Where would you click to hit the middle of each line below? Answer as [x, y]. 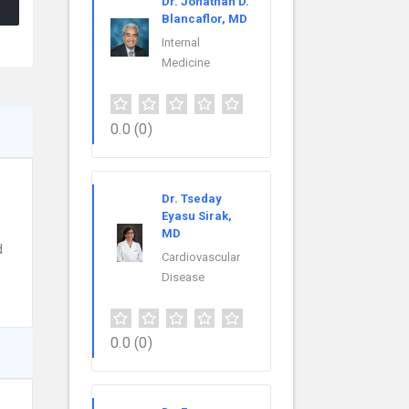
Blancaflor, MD [204, 18]
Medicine [186, 62]
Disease [183, 277]
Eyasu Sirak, [197, 215]
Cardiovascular [201, 257]
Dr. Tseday [192, 198]
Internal [181, 42]
